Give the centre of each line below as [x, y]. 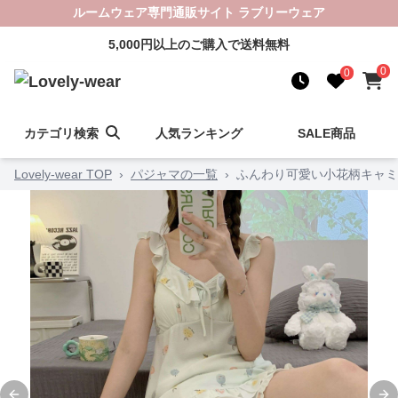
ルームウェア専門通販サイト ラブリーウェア [199, 12]
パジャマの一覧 [174, 174]
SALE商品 [326, 133]
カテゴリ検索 [61, 133]
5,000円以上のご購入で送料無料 [199, 44]
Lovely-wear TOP [63, 174]
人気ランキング [199, 133]
